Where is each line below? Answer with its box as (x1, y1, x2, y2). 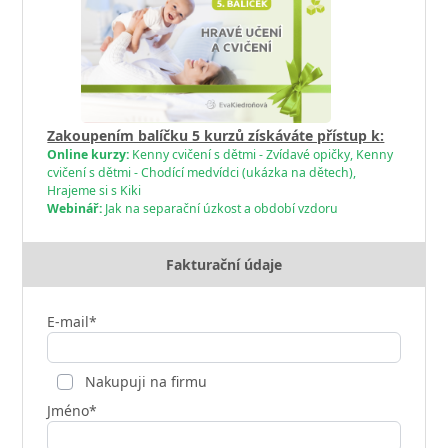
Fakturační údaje (166, 254, 282, 274)
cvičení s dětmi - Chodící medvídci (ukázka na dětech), (47, 163, 357, 181)
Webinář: (47, 199, 103, 217)
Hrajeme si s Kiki (47, 181, 142, 199)
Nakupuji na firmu (81, 371, 208, 391)
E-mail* (47, 311, 98, 331)
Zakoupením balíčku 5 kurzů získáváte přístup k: (47, 125, 385, 145)
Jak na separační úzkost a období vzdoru (102, 199, 339, 217)
